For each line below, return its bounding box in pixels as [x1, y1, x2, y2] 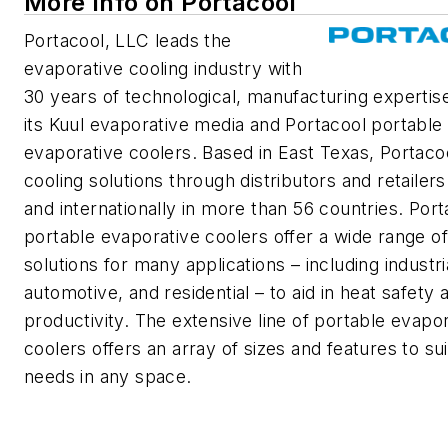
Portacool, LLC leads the [24, 30, 232, 51]
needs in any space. [24, 366, 192, 387]
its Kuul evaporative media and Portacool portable [24, 114, 443, 135]
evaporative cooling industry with [24, 58, 303, 79]
